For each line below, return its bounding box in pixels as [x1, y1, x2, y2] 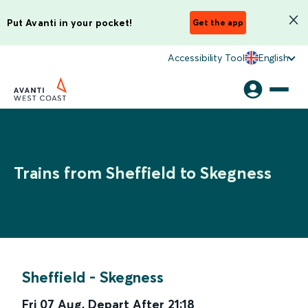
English [258, 52, 289, 64]
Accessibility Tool [168, 52, 245, 64]
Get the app [192, 17, 243, 27]
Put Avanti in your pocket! [7, 16, 133, 29]
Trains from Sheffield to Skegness [14, 163, 272, 183]
